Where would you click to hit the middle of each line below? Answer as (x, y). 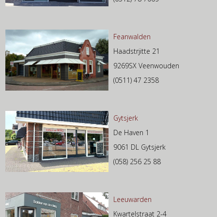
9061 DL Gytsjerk (139, 147)
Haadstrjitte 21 (137, 51)
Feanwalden (132, 37)
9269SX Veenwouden (146, 66)
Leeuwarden (132, 200)
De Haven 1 (131, 133)
